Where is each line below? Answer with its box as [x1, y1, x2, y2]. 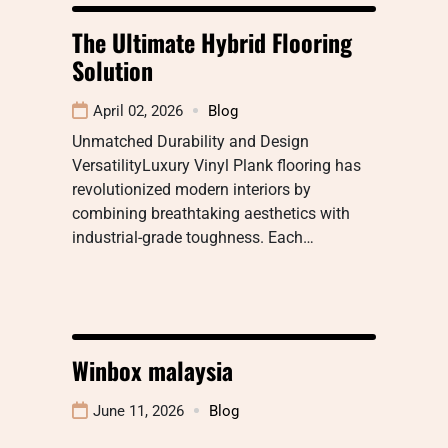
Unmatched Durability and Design [72, 131, 309, 151]
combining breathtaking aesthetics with [72, 203, 350, 223]
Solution [72, 51, 153, 88]
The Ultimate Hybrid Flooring [72, 23, 352, 60]
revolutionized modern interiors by [72, 179, 311, 199]
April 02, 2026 [93, 101, 183, 120]
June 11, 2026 [93, 401, 184, 420]
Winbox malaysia [72, 351, 233, 388]
